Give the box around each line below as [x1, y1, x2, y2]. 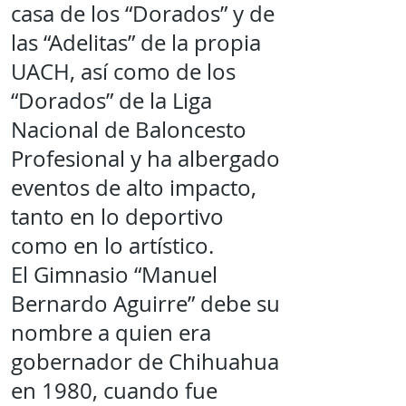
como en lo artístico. [11, 231, 214, 260]
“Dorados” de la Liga [11, 86, 212, 115]
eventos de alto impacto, [11, 173, 256, 202]
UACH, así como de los [11, 57, 236, 86]
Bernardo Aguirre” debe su [11, 289, 280, 318]
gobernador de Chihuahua [11, 347, 279, 376]
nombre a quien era [11, 318, 211, 347]
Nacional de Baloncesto [11, 115, 246, 144]
